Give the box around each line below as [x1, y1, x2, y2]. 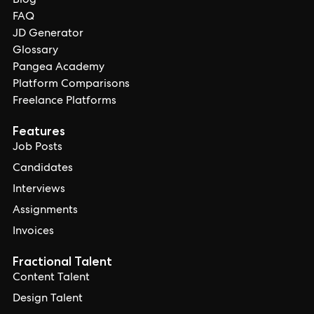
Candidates [13, 163, 73, 175]
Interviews [13, 184, 65, 196]
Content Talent [13, 273, 90, 284]
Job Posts [13, 142, 62, 153]
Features [13, 123, 65, 139]
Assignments [13, 205, 78, 217]
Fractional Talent [13, 254, 112, 269]
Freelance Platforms [13, 96, 116, 107]
